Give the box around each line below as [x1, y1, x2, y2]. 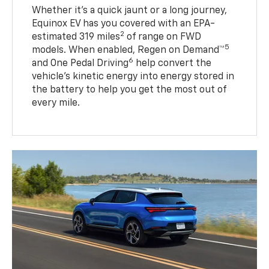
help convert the [133, 58, 212, 68]
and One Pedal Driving [32, 58, 129, 68]
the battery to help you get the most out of [32, 85, 227, 95]
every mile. [32, 98, 80, 108]
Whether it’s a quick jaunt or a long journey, [32, 5, 228, 16]
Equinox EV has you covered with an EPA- [32, 19, 216, 29]
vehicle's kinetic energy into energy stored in [32, 71, 235, 82]
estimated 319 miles [32, 32, 121, 42]
